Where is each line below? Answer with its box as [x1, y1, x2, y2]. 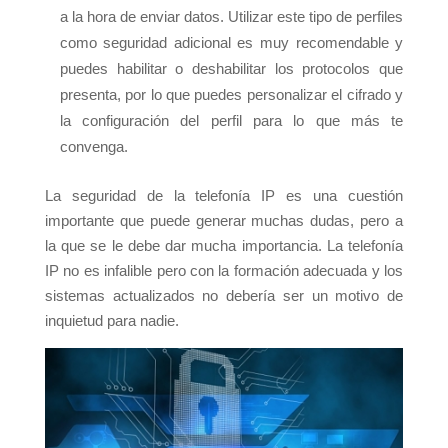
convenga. [59, 138, 132, 156]
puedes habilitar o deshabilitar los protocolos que [59, 60, 404, 78]
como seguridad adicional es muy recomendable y [59, 34, 404, 52]
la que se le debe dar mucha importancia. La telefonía [44, 237, 404, 255]
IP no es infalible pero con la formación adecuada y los [44, 262, 404, 280]
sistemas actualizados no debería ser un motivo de [44, 287, 404, 305]
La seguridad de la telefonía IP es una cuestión [44, 187, 404, 205]
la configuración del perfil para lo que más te [59, 112, 404, 130]
